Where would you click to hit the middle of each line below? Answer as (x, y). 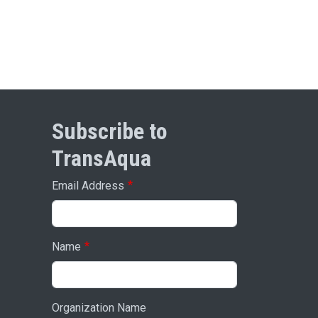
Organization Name (99, 308)
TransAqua (102, 159)
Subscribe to (110, 132)
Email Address (88, 186)
